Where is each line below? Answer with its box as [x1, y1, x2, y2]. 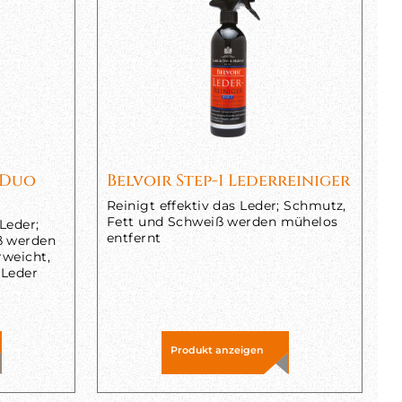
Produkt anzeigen [170, 344, 264, 356]
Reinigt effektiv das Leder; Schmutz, [106, 197, 346, 214]
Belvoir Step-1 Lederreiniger [106, 170, 350, 192]
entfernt [106, 230, 162, 246]
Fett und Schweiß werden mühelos [106, 214, 338, 230]
